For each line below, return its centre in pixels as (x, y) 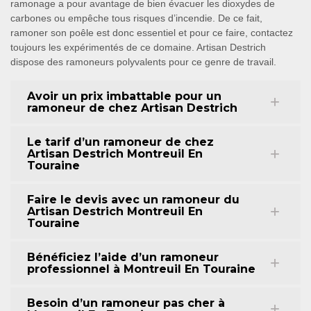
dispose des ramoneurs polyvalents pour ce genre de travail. (143, 62)
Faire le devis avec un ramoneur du (133, 200)
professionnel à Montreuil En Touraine (141, 269)
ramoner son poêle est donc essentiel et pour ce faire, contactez (152, 33)
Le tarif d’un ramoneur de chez (120, 142)
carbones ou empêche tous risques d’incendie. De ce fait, (136, 18)
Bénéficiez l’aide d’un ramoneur (123, 257)
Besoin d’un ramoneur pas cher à (126, 303)
